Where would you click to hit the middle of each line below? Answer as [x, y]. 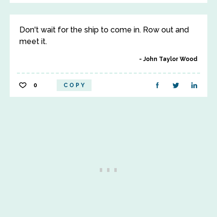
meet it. [33, 41]
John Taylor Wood [170, 59]
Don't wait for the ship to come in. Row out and [104, 30]
